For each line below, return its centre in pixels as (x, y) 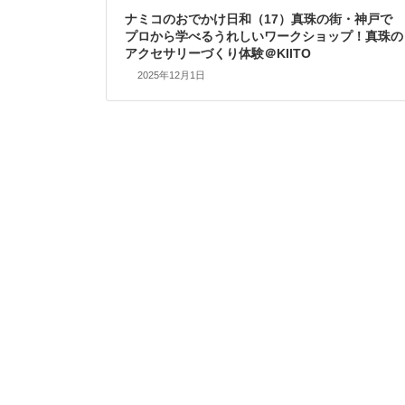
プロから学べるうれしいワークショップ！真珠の (264, 36)
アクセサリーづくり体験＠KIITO (218, 53)
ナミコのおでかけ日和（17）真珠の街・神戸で (259, 19)
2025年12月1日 (171, 75)
